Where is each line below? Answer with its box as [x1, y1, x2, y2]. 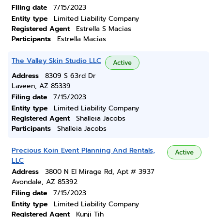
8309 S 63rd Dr [45, 71, 96, 81]
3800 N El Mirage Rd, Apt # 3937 [45, 167, 155, 177]
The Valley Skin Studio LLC [12, 56, 101, 66]
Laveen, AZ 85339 [12, 81, 71, 91]
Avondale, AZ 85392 [12, 177, 77, 187]
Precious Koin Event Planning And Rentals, [12, 145, 155, 155]
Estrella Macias [57, 34, 106, 44]
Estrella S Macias [76, 24, 131, 34]
